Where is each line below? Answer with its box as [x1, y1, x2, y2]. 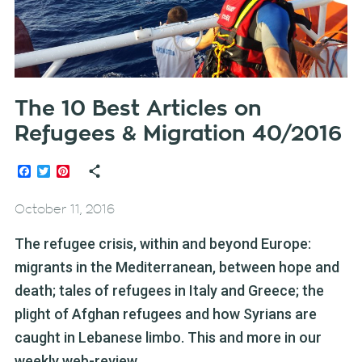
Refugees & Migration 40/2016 [14, 124, 342, 145]
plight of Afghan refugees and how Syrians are [14, 305, 317, 323]
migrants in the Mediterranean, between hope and [14, 259, 339, 276]
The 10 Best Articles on [14, 99, 262, 120]
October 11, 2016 [14, 204, 115, 217]
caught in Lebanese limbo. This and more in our [14, 329, 322, 347]
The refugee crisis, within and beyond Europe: [14, 235, 311, 253]
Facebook [30, 163, 86, 179]
